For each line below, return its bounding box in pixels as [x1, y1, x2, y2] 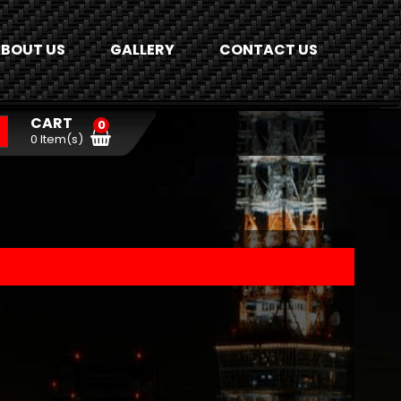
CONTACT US [218, 39, 318, 60]
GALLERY [109, 39, 175, 60]
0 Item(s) [30, 131, 83, 148]
